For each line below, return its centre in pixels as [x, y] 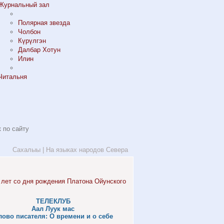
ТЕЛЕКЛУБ [53, 201]
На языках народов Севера [87, 150]
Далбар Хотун [39, 50]
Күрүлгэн [32, 41]
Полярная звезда [44, 23]
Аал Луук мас [53, 209]
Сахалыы [26, 150]
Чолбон [29, 32]
